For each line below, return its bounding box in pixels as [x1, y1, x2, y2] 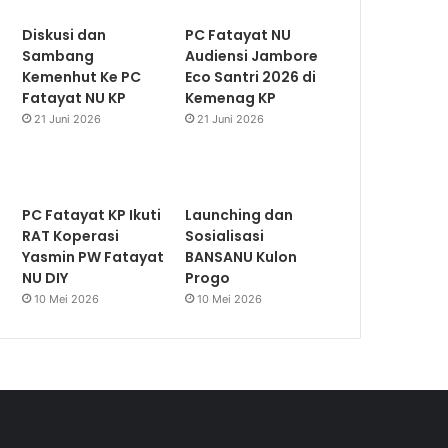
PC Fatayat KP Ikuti [22, 205, 162, 225]
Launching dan [185, 205, 294, 225]
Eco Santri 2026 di [185, 67, 317, 87]
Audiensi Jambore [185, 46, 319, 66]
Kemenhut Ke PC [22, 67, 142, 87]
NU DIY [22, 268, 69, 288]
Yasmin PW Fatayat [22, 247, 165, 267]
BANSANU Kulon [185, 247, 298, 267]
